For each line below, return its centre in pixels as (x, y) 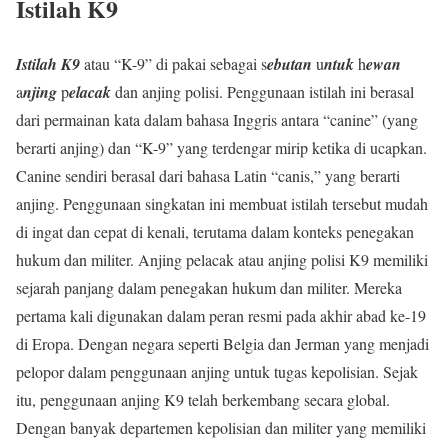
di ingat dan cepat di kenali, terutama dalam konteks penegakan (215, 231)
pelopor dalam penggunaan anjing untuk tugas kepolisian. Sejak (217, 371)
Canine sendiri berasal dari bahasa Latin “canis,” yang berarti (208, 175)
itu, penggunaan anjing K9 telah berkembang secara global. (203, 399)
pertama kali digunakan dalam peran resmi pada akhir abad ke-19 (221, 315)
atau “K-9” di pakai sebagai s (173, 63)
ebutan (291, 63)
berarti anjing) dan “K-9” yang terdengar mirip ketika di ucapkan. (221, 147)
